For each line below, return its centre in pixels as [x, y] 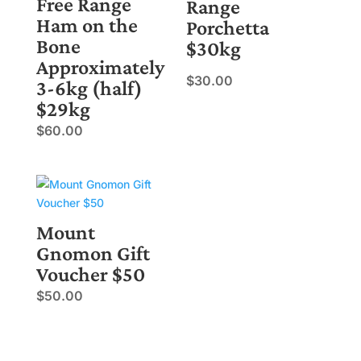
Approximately [100, 67]
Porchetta [228, 28]
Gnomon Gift [93, 254]
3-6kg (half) [89, 88]
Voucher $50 [90, 275]
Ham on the [87, 25]
